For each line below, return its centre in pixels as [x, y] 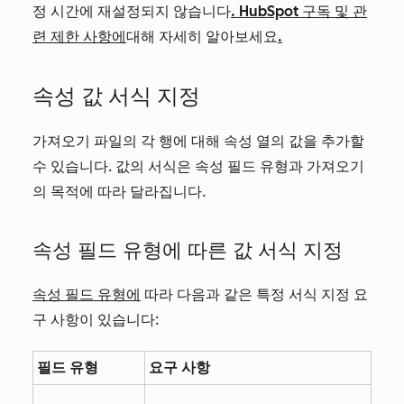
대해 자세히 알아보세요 [202, 37]
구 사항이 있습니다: [96, 320]
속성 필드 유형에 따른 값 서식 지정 [188, 251]
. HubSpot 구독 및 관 [299, 12]
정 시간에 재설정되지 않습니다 [132, 12]
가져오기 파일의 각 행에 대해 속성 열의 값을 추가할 [198, 142]
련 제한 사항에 [79, 37]
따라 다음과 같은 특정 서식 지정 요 [254, 295]
